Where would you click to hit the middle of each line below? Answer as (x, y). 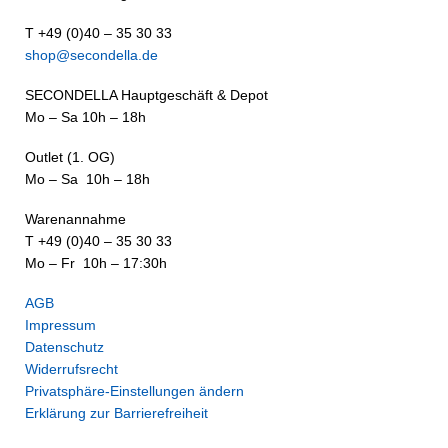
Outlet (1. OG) (70, 157)
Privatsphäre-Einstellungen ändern (134, 391)
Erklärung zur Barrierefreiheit (116, 413)
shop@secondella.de (91, 55)
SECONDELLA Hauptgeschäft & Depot (146, 95)
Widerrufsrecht (71, 369)
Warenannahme (75, 219)
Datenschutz (64, 347)
